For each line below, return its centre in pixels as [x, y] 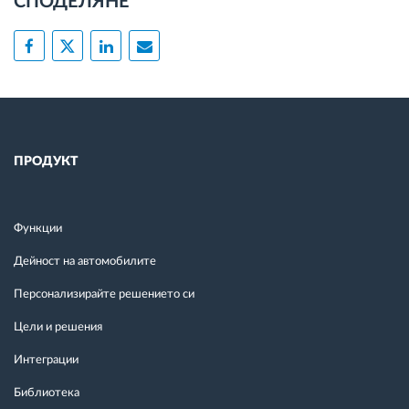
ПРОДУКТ [46, 161]
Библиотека [47, 393]
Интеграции [46, 360]
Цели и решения [58, 327]
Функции [38, 228]
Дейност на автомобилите [85, 261]
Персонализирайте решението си [104, 294]
